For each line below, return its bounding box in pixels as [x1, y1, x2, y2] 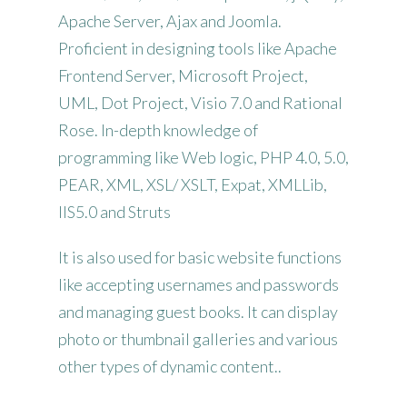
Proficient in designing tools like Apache [58, 38, 337, 59]
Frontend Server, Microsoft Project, [58, 65, 308, 86]
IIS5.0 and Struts [58, 202, 171, 223]
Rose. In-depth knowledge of [58, 120, 258, 141]
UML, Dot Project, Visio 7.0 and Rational [58, 93, 342, 114]
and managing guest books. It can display [58, 302, 338, 323]
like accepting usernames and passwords [58, 274, 339, 295]
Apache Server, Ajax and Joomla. [58, 11, 282, 32]
